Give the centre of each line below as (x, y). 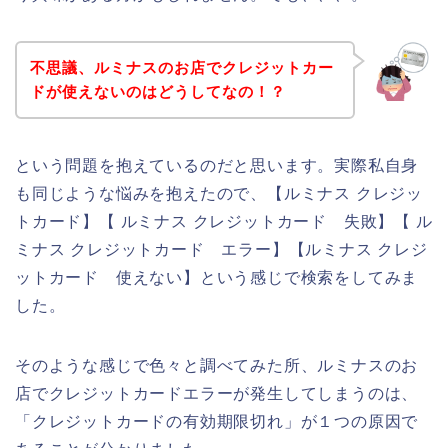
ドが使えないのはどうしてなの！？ (157, 91)
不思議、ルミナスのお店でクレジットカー (181, 67)
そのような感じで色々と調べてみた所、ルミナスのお (217, 365)
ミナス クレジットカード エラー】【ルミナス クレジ (221, 249)
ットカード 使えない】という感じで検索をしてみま (217, 277)
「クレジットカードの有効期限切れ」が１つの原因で (217, 421)
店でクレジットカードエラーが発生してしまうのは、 (217, 393)
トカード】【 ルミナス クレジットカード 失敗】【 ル (224, 221)
